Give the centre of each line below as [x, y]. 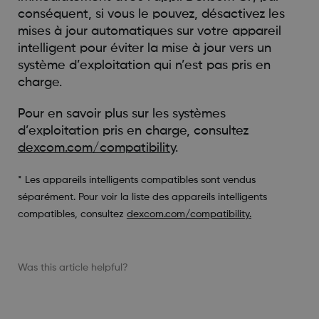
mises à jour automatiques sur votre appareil [149, 31]
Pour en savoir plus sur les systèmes [121, 114]
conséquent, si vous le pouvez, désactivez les [151, 14]
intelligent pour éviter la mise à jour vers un [144, 48]
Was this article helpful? [73, 267]
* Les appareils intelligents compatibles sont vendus [136, 180]
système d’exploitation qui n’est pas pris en [144, 65]
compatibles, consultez [72, 214]
